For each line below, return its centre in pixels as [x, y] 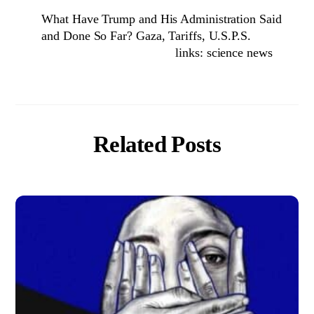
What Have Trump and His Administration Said [162, 19]
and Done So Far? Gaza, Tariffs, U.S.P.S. [146, 35]
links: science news [224, 52]
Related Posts [157, 144]
